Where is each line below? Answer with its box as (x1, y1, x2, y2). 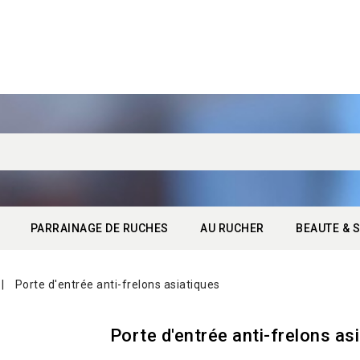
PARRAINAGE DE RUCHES (30, 221, 169, 235)
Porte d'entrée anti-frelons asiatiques (14, 277, 220, 291)
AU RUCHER (200, 221, 264, 235)
